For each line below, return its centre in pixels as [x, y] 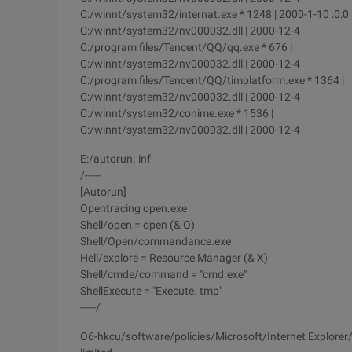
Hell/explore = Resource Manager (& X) [174, 258]
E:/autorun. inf [115, 159]
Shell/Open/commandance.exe [156, 241]
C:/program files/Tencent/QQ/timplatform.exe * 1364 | [212, 80]
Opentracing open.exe [134, 208]
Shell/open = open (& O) [137, 225]
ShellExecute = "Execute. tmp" [151, 291]
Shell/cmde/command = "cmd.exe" [163, 274]
